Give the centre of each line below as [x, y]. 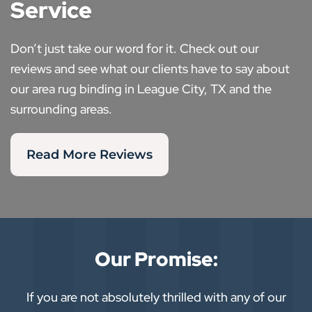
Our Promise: [156, 259]
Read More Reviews [89, 155]
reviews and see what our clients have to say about [150, 69]
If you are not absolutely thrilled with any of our [156, 297]
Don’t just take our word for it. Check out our [135, 48]
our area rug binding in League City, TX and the [141, 89]
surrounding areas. [61, 109]
